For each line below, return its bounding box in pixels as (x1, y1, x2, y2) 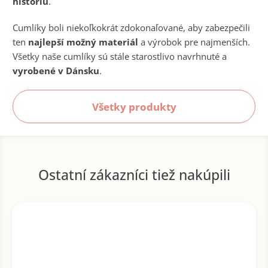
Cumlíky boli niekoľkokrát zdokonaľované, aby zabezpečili (13, 22, 250, 33)
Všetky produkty (92, 100, 176, 114)
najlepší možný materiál (28, 36, 138, 48)
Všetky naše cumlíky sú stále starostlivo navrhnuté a (13, 50, 227, 62)
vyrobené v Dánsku (13, 65, 99, 77)
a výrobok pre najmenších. (138, 36, 250, 48)
